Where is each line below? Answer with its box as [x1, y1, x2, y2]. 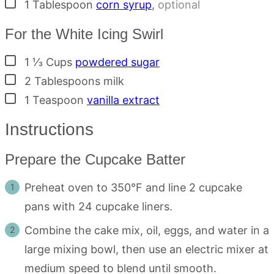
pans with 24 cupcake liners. [24, 199, 172, 213]
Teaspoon [32, 93, 84, 106]
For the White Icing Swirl [5, 25, 163, 42]
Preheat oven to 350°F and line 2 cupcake [24, 180, 242, 194]
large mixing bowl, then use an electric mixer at [24, 242, 268, 256]
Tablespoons [34, 74, 100, 87]
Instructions [5, 119, 98, 139]
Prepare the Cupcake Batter [5, 150, 185, 168]
